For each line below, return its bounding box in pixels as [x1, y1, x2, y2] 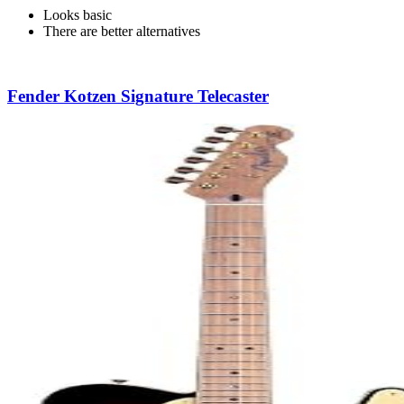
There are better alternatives [43, 23, 200, 39]
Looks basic [43, 6, 112, 23]
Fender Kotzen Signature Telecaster [7, 87, 269, 106]
